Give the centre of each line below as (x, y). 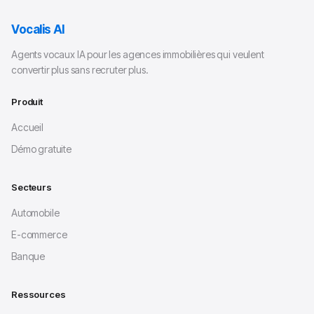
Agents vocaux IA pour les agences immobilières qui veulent (138, 54)
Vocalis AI (38, 29)
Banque (28, 256)
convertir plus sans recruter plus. (80, 70)
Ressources (39, 294)
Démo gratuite (41, 149)
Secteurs (32, 187)
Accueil (27, 127)
